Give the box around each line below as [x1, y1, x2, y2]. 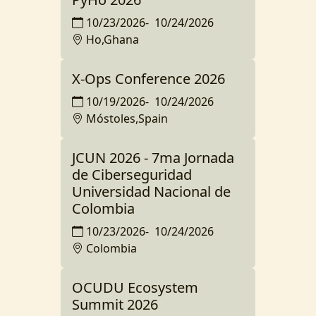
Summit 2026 [72, 294, 158, 314]
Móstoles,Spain [86, 110, 168, 126]
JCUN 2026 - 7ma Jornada [72, 147, 234, 167]
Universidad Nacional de [72, 181, 231, 201]
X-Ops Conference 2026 [72, 68, 225, 88]
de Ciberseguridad [72, 164, 192, 184]
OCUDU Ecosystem [72, 277, 198, 297]
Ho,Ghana [86, 31, 139, 47]
